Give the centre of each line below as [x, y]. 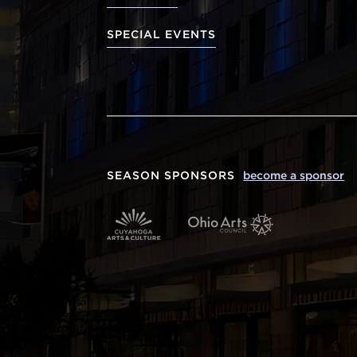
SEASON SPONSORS [175, 175]
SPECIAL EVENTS [162, 34]
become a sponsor [294, 175]
